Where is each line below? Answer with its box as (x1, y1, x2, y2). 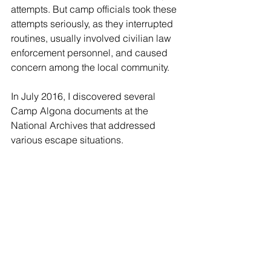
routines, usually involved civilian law (11, 31, 174, 44)
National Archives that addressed (11, 119, 158, 131)
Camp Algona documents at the (11, 104, 151, 117)
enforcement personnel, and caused (11, 46, 170, 59)
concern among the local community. (11, 60, 169, 73)
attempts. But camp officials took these (11, 2, 179, 15)
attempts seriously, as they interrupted (11, 17, 175, 30)
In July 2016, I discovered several (11, 90, 158, 102)
